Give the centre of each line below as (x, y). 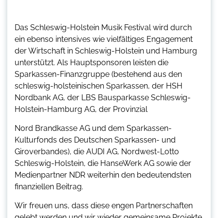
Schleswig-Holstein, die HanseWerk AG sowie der (103, 163)
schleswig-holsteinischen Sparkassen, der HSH (99, 86)
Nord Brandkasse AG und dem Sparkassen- (93, 128)
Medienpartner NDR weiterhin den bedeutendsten (103, 175)
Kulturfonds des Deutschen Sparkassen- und (95, 140)
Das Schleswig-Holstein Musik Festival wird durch (103, 27)
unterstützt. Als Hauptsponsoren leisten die (91, 62)
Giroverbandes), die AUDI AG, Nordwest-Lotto (97, 151)
